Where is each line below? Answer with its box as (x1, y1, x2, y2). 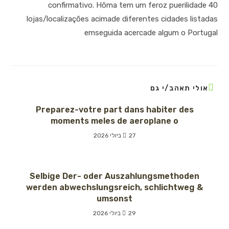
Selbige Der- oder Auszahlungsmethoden (30, 171, 199, 181)
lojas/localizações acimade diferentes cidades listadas (26, 14, 218, 24)
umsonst (97, 194, 132, 204)
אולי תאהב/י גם (150, 84, 209, 93)
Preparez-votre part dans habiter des (35, 105, 194, 115)
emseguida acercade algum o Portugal (84, 28, 218, 38)
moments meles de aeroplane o (51, 116, 178, 126)
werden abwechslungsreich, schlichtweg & (26, 182, 203, 193)
